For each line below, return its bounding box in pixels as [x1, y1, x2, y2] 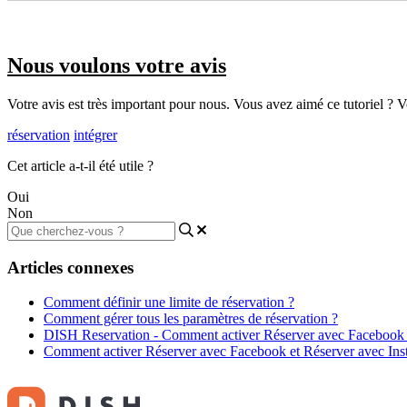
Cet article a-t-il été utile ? [7, 157, 154, 174]
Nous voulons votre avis [7, 54, 226, 78]
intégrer [74, 126, 117, 143]
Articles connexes [7, 257, 134, 277]
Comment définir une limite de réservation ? [44, 294, 294, 311]
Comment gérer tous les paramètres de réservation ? [44, 311, 338, 327]
